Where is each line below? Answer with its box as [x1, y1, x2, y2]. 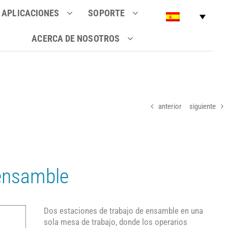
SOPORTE [88, 7, 125, 18]
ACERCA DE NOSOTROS [32, 33, 120, 44]
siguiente [189, 101, 216, 111]
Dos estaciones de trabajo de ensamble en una [43, 206, 203, 216]
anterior [158, 101, 182, 111]
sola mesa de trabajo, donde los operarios [43, 217, 187, 227]
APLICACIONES [2, 7, 60, 18]
